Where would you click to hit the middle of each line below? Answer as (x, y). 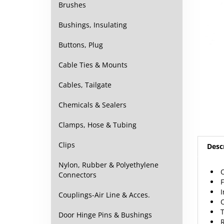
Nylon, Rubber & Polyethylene (108, 165)
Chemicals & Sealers (92, 105)
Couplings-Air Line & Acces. (104, 195)
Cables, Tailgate (85, 85)
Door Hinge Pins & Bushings (105, 215)
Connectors (77, 175)
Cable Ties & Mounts (93, 65)
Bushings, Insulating (93, 25)
